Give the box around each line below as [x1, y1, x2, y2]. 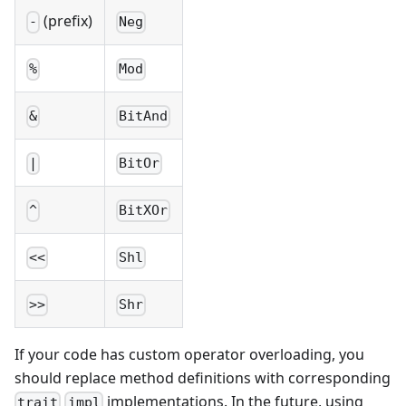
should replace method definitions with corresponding [14, 368, 391, 389]
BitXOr [119, 202, 169, 219]
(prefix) [40, 11, 93, 32]
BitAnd [119, 108, 169, 125]
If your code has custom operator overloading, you [14, 344, 364, 365]
